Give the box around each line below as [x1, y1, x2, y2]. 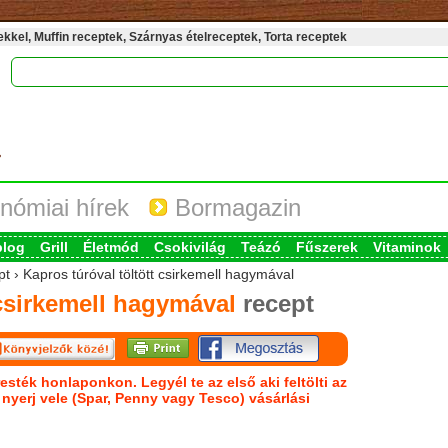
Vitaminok [372, 239, 441, 255]
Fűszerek [295, 239, 358, 255]
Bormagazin [167, 194, 301, 221]
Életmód [82, 239, 139, 255]
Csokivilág [153, 239, 226, 255]
